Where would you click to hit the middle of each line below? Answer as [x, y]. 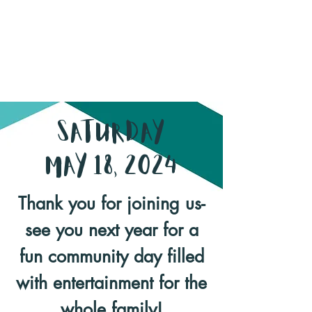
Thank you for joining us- [111, 203]
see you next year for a [111, 230]
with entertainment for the [111, 283]
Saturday [111, 134]
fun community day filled [111, 256]
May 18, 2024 [111, 167]
